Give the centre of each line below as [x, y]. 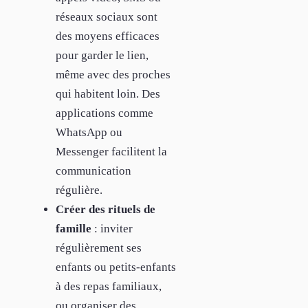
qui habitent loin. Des [108, 93]
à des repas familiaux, [109, 286]
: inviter [112, 228]
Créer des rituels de [106, 209]
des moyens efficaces [108, 36]
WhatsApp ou [89, 132]
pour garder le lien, [102, 55]
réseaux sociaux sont [107, 16]
